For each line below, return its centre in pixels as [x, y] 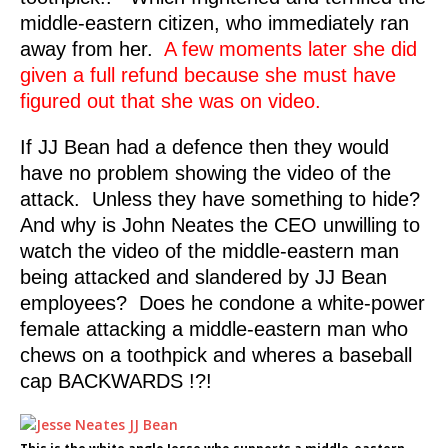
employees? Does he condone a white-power [222, 303]
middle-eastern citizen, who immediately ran [214, 23]
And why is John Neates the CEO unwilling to [220, 225]
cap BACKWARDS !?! [116, 381]
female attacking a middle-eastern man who [214, 329]
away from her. [92, 49]
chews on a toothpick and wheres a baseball [216, 355]
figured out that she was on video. [170, 101]
